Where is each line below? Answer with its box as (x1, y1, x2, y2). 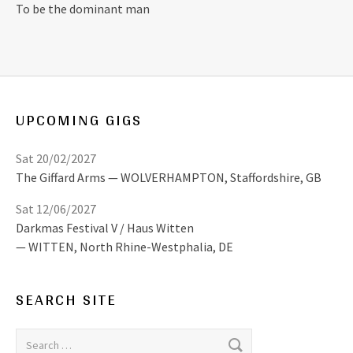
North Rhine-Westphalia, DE (80, 239, 233, 255)
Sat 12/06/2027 (16, 201, 96, 217)
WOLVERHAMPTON (121, 169, 225, 186)
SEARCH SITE (16, 285, 117, 314)
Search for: (15, 329, 72, 346)
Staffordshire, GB (230, 169, 321, 186)
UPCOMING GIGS (16, 106, 142, 135)
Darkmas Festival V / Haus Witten (16, 220, 194, 236)
